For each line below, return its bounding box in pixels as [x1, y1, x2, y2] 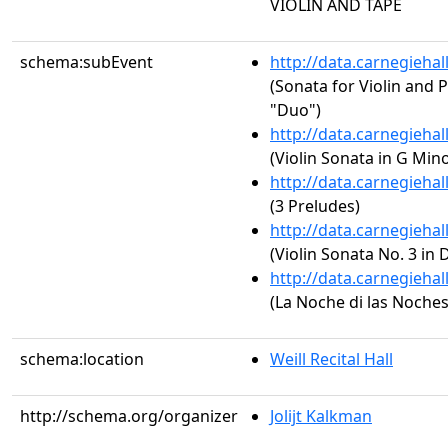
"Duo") [270, 99, 321, 121]
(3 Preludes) [270, 195, 360, 217]
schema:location [20, 348, 144, 370]
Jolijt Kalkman [270, 405, 372, 427]
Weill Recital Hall [270, 348, 393, 370]
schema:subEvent [20, 51, 153, 73]
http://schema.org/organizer [20, 405, 238, 427]
